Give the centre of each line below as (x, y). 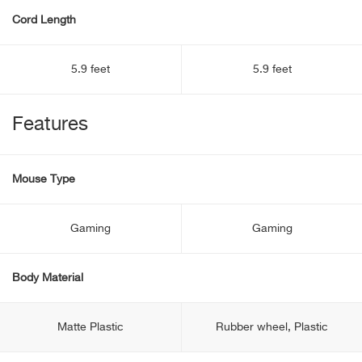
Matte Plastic (90, 327)
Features (50, 124)
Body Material (48, 278)
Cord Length (44, 20)
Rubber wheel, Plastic (272, 327)
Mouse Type (44, 179)
